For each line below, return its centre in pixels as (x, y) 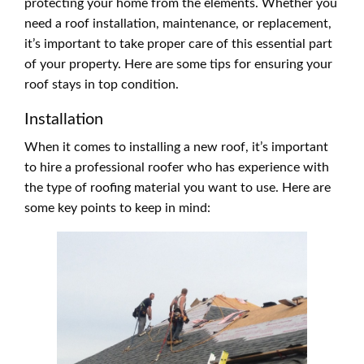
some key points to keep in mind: (117, 208)
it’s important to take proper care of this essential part (178, 44)
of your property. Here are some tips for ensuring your (178, 65)
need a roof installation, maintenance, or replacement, (178, 24)
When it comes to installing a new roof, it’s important (176, 147)
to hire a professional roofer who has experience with (177, 168)
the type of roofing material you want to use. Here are (178, 188)
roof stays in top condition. (102, 85)
